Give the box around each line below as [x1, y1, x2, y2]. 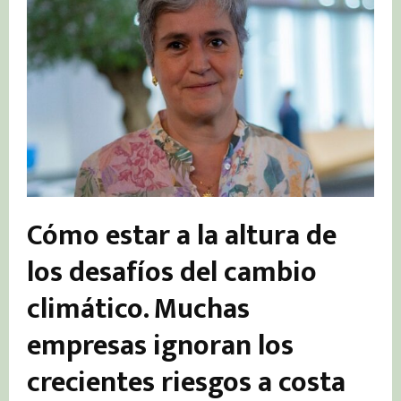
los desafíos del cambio [27, 248, 317, 296]
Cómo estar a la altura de [27, 211, 337, 260]
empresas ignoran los [27, 321, 294, 370]
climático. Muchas [27, 285, 250, 333]
